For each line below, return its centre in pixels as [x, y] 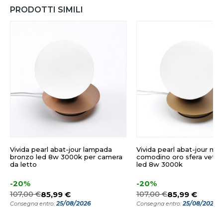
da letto [23, 164]
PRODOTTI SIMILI [47, 9]
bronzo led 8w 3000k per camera [66, 157]
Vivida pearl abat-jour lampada [61, 149]
